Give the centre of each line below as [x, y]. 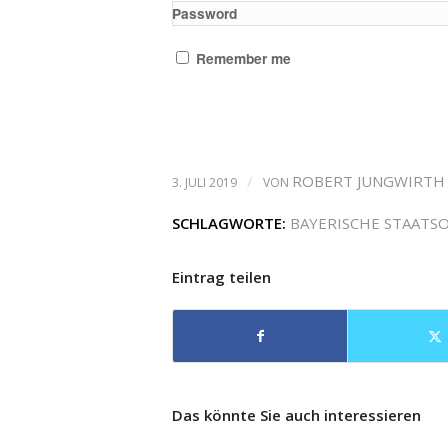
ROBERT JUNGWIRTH [368, 181]
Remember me [243, 58]
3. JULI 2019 [204, 182]
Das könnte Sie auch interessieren [296, 415]
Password [204, 13]
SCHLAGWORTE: [229, 223]
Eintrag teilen [221, 277]
